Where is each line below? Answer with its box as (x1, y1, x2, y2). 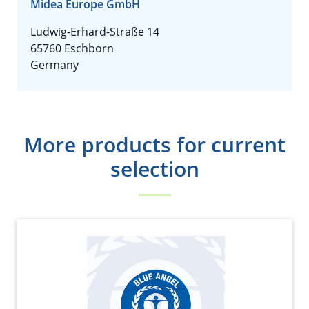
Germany (30, 57, 79, 72)
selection (110, 154, 199, 183)
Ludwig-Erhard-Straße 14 (30, 24, 159, 39)
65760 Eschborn (30, 41, 114, 56)
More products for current (23, 130, 286, 159)
